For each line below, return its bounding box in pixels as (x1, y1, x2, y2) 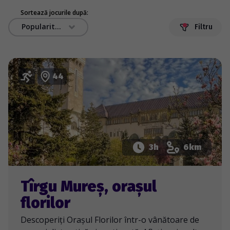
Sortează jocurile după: (21, 8, 88, 17)
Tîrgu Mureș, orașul (21, 177, 157, 196)
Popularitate (55, 22, 61, 32)
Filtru (195, 23, 213, 32)
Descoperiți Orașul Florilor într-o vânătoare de (21, 214, 199, 226)
